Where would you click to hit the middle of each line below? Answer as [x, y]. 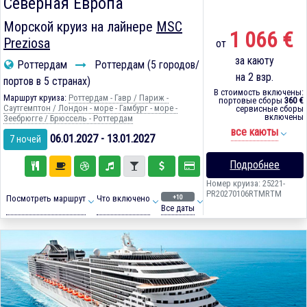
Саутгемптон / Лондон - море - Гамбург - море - [90, 108]
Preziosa [27, 44]
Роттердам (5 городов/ [146, 65]
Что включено [123, 199]
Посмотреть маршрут [46, 199]
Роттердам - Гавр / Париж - [119, 98]
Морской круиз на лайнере [80, 27]
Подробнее [255, 165]
